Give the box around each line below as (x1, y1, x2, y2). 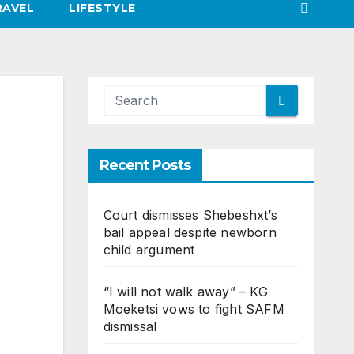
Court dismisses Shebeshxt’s (103, 207, 277, 224)
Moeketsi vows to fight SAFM (103, 301, 284, 318)
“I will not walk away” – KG (103, 284, 268, 300)
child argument (103, 242, 195, 258)
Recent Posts (99, 156, 190, 175)
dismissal (103, 318, 157, 335)
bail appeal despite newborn (103, 224, 277, 241)
